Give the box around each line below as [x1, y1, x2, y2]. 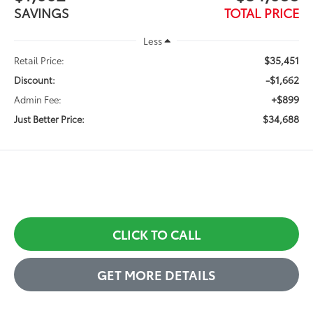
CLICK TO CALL [112, 224, 201, 243]
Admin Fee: [14, 92, 62, 105]
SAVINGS [14, 3, 70, 22]
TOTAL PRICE [224, 3, 299, 22]
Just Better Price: [14, 112, 85, 125]
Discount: [14, 73, 56, 86]
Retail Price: [14, 53, 65, 66]
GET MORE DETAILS [97, 265, 216, 284]
